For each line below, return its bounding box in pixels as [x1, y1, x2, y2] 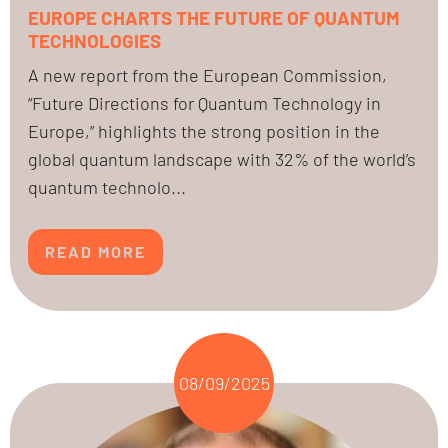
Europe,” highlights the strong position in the [28, 120, 380, 143]
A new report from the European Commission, [28, 64, 387, 87]
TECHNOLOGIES [28, 29, 161, 53]
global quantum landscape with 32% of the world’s [28, 148, 416, 171]
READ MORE [45, 241, 146, 261]
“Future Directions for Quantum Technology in [28, 92, 381, 115]
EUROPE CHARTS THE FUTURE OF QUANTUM [28, 6, 400, 30]
